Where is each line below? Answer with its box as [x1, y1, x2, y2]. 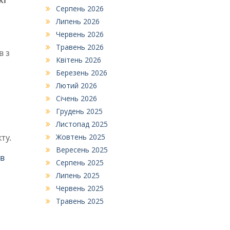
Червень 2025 [55, 183, 104, 193]
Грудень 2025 [55, 106, 103, 116]
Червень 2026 [55, 29, 104, 39]
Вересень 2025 [55, 145, 108, 155]
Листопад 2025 [55, 119, 108, 129]
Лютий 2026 [55, 81, 97, 90]
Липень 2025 [55, 170, 100, 180]
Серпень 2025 [55, 158, 104, 167]
